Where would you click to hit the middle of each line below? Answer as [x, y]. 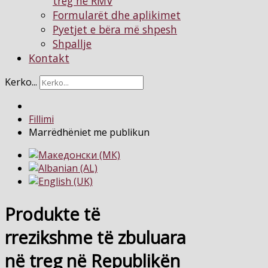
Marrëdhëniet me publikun [89, 133]
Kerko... [21, 82]
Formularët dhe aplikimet [117, 15]
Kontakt [49, 58]
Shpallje [72, 43]
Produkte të [53, 214]
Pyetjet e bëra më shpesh [115, 29]
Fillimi [41, 119]
